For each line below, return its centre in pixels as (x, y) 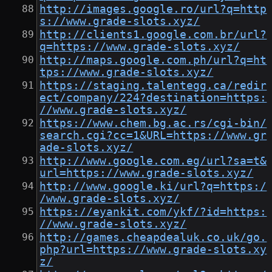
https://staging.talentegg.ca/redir (153, 86)
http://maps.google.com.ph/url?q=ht (153, 60)
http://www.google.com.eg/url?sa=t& (153, 161)
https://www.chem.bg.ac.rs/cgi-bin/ (153, 124)
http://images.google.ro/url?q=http (153, 9)
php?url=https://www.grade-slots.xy (153, 250)
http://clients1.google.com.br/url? (153, 35)
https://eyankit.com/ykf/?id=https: (153, 212)
